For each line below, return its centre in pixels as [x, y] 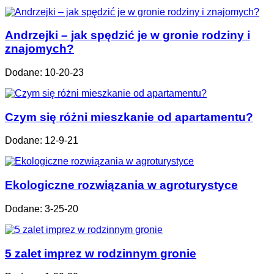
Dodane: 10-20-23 [44, 72]
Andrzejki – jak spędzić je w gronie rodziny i [128, 35]
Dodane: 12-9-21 [42, 141]
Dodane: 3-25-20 [42, 209]
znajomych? [39, 49]
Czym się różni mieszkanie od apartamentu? [129, 117]
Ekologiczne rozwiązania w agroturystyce [121, 185]
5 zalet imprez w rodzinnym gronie [101, 253]
